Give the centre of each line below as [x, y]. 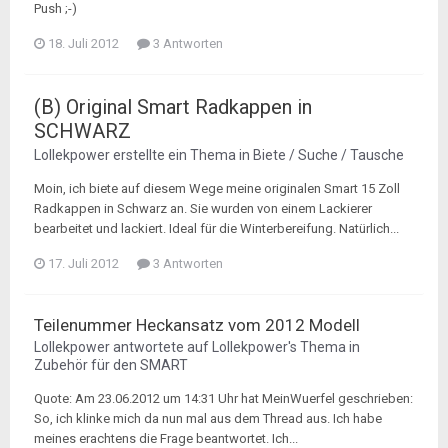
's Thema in [324, 347]
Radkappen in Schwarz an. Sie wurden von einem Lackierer [203, 208]
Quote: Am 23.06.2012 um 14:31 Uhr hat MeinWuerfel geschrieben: [223, 398]
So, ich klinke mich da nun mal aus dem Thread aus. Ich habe [208, 418]
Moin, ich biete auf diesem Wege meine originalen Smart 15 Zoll [217, 188]
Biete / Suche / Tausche [328, 155]
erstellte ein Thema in [181, 155]
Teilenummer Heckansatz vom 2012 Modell [197, 325]
